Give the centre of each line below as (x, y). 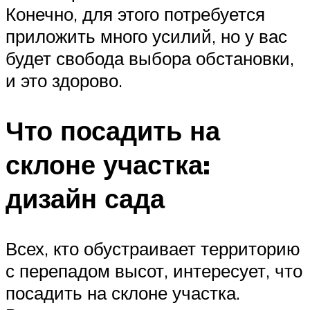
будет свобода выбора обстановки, (150, 58)
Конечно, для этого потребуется (135, 14)
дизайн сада (85, 199)
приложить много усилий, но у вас (146, 36)
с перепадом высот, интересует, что (154, 270)
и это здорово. (64, 81)
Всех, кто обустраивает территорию (153, 248)
